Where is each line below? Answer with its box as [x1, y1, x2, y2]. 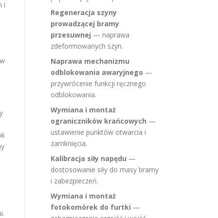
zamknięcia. [51, 139, 87, 148]
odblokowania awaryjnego [51, 68, 143, 77]
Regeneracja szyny [51, 8, 117, 17]
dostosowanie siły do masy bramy [51, 165, 159, 174]
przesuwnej [51, 30, 91, 39]
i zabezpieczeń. [51, 176, 98, 185]
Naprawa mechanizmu [51, 56, 129, 66]
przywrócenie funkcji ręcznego [51, 79, 146, 88]
